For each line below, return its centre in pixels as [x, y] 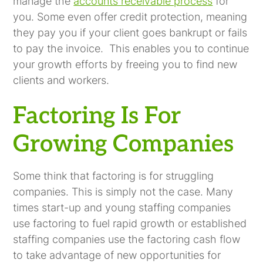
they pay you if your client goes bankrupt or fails [130, 32]
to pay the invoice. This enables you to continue [131, 48]
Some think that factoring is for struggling [114, 176]
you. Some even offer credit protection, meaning [130, 16]
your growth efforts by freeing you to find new [125, 64]
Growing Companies [124, 144]
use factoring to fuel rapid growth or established [130, 223]
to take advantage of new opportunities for [117, 255]
